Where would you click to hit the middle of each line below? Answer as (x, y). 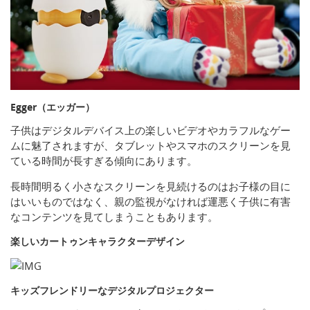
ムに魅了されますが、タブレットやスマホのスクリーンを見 (151, 146)
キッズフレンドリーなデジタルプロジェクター (112, 291)
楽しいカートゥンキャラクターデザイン (98, 241)
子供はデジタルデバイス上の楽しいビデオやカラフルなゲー (151, 130)
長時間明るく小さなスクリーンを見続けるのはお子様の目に (151, 186)
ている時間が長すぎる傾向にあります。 (104, 161)
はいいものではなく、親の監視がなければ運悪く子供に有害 (151, 202)
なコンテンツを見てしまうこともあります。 (114, 217)
